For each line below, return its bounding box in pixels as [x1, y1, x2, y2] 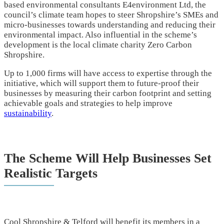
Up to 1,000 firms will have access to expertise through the [4, 68, 212, 78]
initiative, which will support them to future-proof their [4, 78, 199, 88]
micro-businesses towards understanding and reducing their [4, 19, 215, 29]
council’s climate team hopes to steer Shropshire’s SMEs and [4, 9, 218, 19]
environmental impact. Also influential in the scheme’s [4, 29, 197, 39]
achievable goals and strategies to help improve [4, 98, 172, 108]
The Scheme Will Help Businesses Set [4, 151, 211, 166]
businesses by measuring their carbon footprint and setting [4, 88, 211, 98]
